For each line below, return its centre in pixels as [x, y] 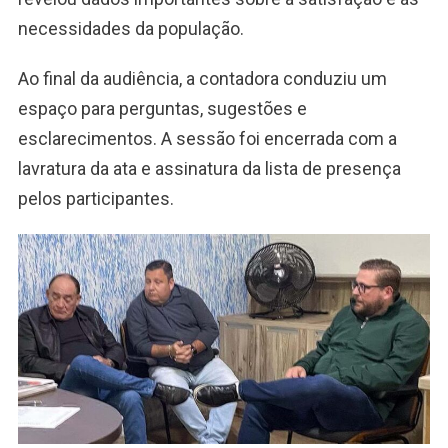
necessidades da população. [130, 29]
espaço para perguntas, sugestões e [162, 109]
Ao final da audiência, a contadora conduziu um [202, 79]
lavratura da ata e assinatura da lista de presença [209, 169]
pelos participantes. [95, 199]
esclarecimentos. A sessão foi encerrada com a [207, 139]
